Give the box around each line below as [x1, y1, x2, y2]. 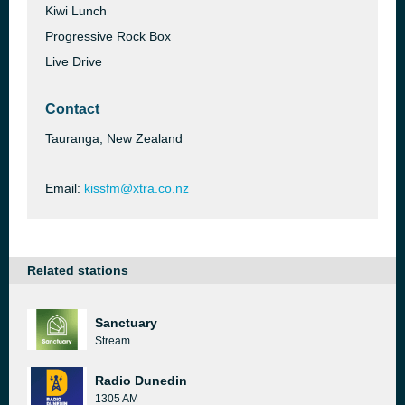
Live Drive [45, 54, 102, 69]
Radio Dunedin [95, 373, 187, 388]
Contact [45, 101, 99, 117]
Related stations [27, 263, 128, 278]
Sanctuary [95, 316, 157, 330]
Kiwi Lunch [45, 4, 107, 18]
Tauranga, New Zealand [45, 131, 183, 146]
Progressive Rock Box [45, 29, 171, 43]
